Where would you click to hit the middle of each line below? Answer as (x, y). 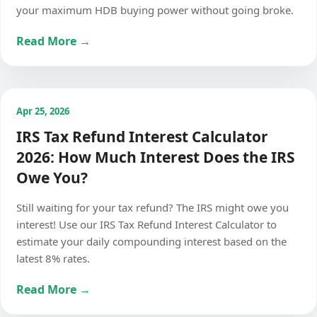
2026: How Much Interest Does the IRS (156, 157)
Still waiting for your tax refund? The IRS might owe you (152, 207)
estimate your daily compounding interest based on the (151, 241)
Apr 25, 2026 (43, 111)
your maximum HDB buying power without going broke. (155, 10)
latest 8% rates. (53, 258)
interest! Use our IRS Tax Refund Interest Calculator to (146, 224)
